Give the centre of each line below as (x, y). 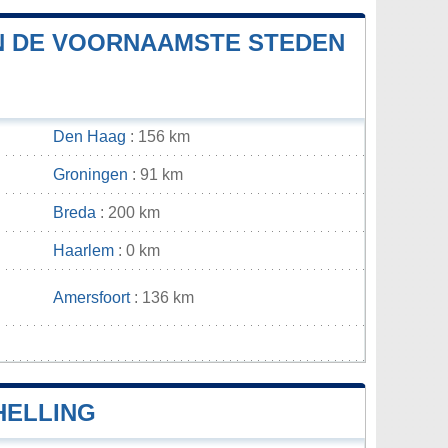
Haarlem (83, 251)
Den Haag (89, 137)
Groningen (90, 175)
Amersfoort (91, 298)
